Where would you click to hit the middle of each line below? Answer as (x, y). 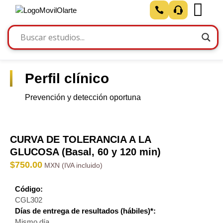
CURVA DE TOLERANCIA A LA (80, 139)
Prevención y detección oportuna (83, 97)
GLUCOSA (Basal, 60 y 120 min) (85, 152)
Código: (29, 189)
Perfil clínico (67, 78)
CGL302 (29, 200)
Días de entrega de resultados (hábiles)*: (85, 211)
